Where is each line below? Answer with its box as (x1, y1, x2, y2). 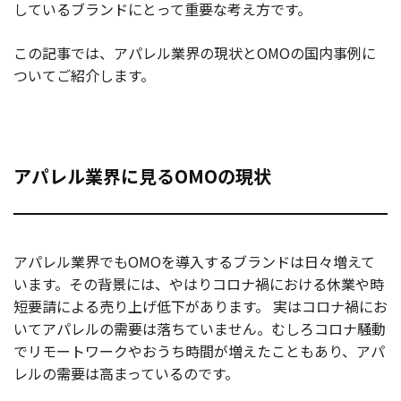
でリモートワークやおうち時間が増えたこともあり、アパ (13, 340, 385, 363)
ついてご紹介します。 (13, 64, 155, 87)
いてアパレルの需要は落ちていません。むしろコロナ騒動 (13, 318, 386, 340)
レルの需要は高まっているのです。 (13, 363, 239, 385)
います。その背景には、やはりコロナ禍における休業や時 (13, 273, 384, 295)
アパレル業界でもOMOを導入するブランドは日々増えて (13, 251, 375, 273)
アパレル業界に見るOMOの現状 (13, 163, 271, 190)
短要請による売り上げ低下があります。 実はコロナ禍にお (13, 295, 388, 318)
